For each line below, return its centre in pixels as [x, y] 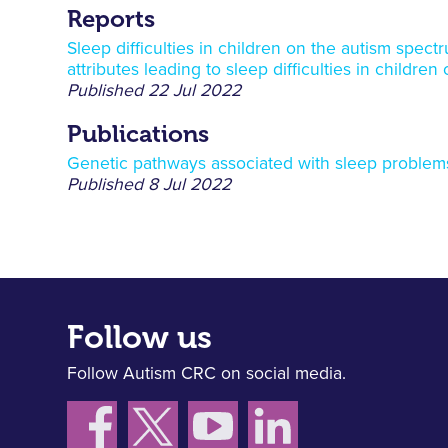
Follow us [140, 337]
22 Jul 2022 [195, 90]
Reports [111, 18]
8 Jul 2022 [190, 184]
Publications [138, 133]
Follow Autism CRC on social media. [207, 374]
